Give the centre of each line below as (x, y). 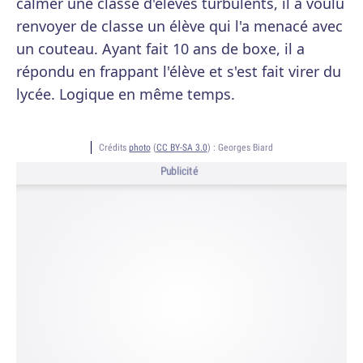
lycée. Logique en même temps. (126, 94)
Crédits (113, 147)
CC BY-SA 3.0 (181, 147)
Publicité (179, 171)
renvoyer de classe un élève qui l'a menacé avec (179, 26)
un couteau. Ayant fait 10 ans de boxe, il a (160, 49)
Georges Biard (245, 147)
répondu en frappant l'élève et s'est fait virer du (179, 71)
